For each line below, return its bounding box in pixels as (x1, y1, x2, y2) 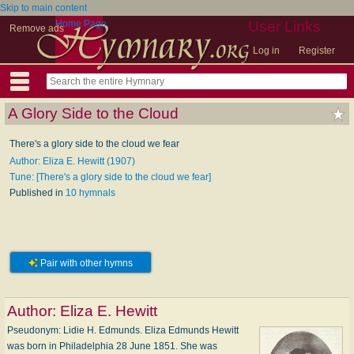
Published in (9, 187, 66, 198)
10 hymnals (66, 187, 115, 198)
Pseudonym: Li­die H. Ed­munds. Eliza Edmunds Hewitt (7, 325, 239, 336)
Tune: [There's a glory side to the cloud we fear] (9, 171, 211, 183)
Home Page (55, 18, 107, 29)
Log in (253, 45, 280, 56)
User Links (248, 18, 321, 35)
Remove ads (9, 23, 64, 34)
